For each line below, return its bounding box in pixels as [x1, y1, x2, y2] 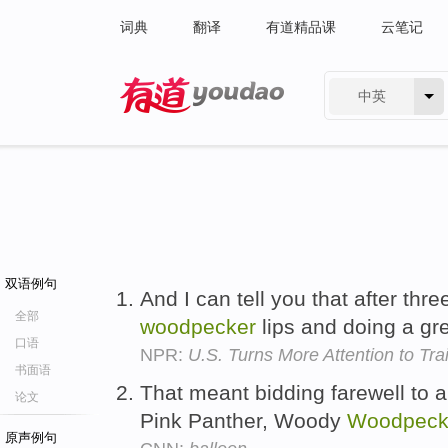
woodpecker [140, 315, 256, 338]
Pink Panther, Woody [140, 408, 347, 432]
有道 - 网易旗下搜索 [120, 118, 245, 134]
